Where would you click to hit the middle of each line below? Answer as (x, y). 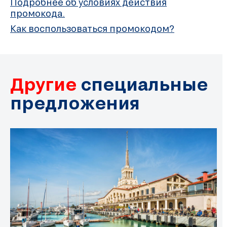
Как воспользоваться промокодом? (92, 29)
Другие (43, 84)
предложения (75, 103)
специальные (142, 84)
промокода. (37, 13)
